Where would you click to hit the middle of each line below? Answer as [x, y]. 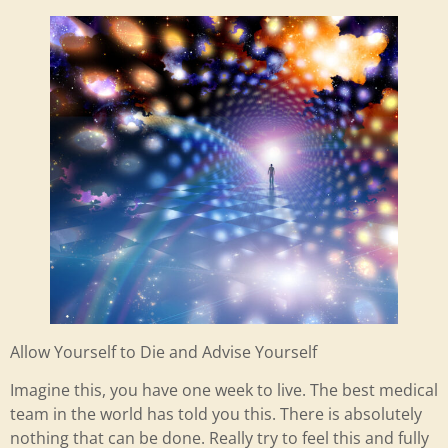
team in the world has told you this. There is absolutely [216, 414]
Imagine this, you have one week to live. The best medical [224, 390]
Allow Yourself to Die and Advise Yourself [163, 351]
